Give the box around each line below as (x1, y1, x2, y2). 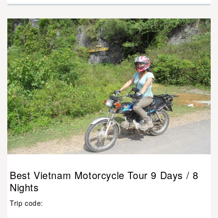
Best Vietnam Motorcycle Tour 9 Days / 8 (10, 167, 199, 182)
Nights (10, 180, 39, 194)
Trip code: (10, 198, 43, 208)
